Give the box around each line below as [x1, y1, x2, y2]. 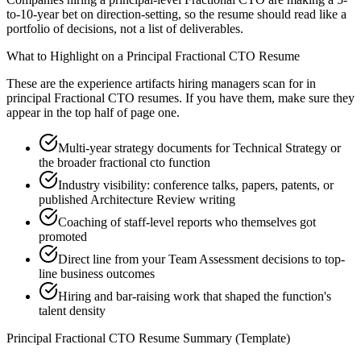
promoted [39, 230, 87, 244]
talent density [39, 304, 106, 318]
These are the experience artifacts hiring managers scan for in [6, 77, 316, 91]
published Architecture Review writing [39, 193, 235, 207]
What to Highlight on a [6, 49, 127, 64]
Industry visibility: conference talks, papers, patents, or [58, 178, 334, 193]
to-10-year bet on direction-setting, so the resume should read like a [6, 7, 346, 22]
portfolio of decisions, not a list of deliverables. [6, 22, 243, 36]
